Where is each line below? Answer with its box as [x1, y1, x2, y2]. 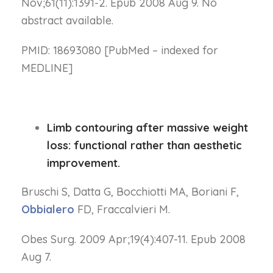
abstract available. [21, 13, 113, 27]
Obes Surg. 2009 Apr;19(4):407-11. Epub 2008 [21, 232, 246, 246]
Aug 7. [21, 250, 51, 264]
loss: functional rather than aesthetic [47, 138, 243, 152]
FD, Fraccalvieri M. [74, 202, 170, 216]
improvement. [47, 156, 121, 170]
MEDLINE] [21, 61, 73, 75]
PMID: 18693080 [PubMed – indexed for [21, 43, 218, 57]
